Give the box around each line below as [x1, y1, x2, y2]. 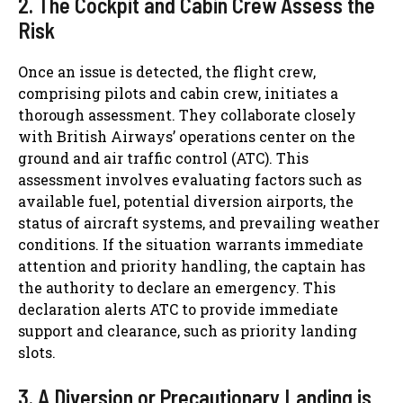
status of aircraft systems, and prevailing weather [18, 212, 380, 232]
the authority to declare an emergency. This [18, 277, 336, 297]
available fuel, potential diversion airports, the [18, 191, 354, 210]
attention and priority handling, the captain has [18, 255, 365, 275]
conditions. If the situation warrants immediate [18, 234, 363, 254]
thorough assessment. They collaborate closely [18, 104, 356, 124]
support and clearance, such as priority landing [18, 320, 357, 340]
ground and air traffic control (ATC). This [18, 148, 309, 167]
